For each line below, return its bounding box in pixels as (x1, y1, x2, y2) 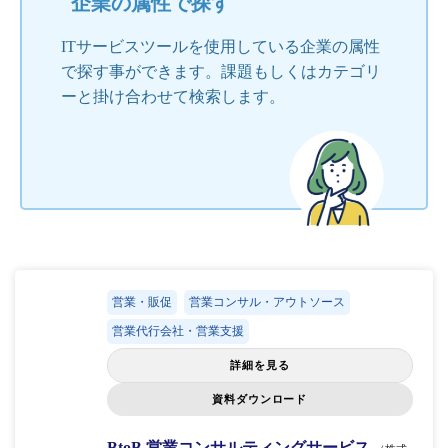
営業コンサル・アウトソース (188, 294, 345, 309)
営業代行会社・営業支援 (111, 323, 244, 338)
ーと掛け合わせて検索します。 (61, 87, 285, 105)
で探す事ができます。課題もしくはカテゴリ (61, 62, 381, 80)
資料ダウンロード (212, 392, 308, 405)
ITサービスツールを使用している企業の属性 (61, 37, 380, 55)
